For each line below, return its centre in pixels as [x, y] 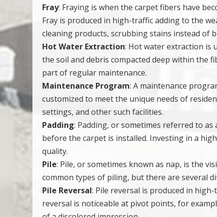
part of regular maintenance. [95, 73]
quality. [55, 151]
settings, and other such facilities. [103, 112]
